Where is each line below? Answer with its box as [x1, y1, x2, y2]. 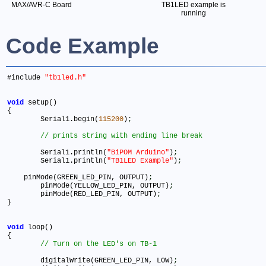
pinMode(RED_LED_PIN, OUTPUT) [40, 190, 157, 199]
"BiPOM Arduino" [107, 148, 169, 157]
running [181, 9, 206, 18]
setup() [24, 99, 61, 107]
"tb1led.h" [45, 74, 86, 83]
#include [7, 74, 45, 83]
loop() [24, 223, 57, 232]
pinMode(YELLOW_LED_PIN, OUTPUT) [40, 182, 169, 191]
